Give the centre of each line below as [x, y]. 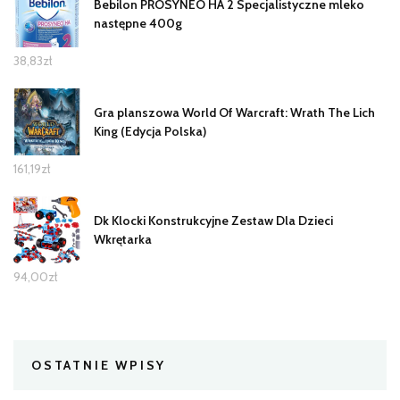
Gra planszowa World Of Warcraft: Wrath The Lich [234, 112]
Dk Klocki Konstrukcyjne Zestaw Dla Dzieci [213, 220]
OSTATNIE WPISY [99, 366]
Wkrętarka [123, 239]
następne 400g [138, 23]
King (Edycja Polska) [150, 131]
